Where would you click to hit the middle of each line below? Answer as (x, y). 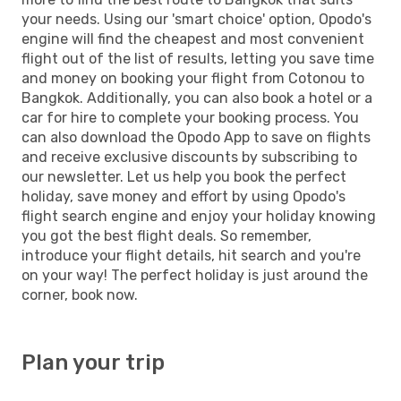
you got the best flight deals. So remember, (166, 235)
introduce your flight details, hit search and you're (191, 255)
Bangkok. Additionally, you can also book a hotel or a (197, 98)
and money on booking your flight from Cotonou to (193, 78)
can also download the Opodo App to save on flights (196, 137)
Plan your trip (93, 362)
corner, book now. (80, 294)
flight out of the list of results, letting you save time (198, 58)
